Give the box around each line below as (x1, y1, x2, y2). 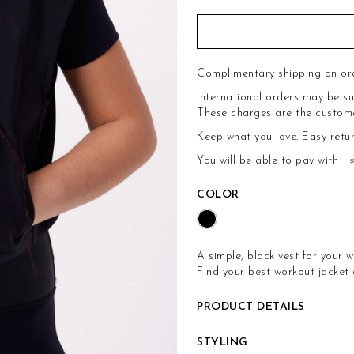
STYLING (197, 336, 248, 348)
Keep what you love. (197, 130, 302, 143)
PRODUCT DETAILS (197, 300, 305, 313)
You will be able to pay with (197, 154, 338, 167)
